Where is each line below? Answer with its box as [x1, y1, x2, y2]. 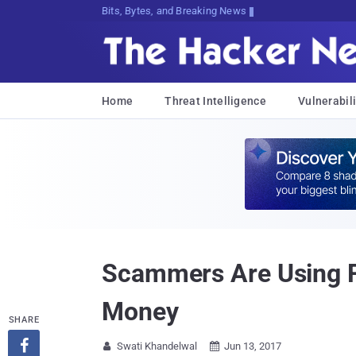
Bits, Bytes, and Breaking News [101, 5, 247, 17]
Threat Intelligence [164, 95, 266, 107]
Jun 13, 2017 [224, 340, 281, 352]
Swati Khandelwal [117, 340, 197, 352]
